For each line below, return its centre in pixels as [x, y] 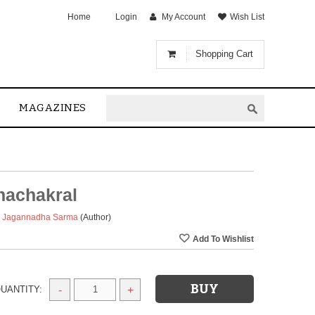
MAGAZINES [53, 108]
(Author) [96, 217]
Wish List [247, 17]
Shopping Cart [224, 54]
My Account [184, 17]
